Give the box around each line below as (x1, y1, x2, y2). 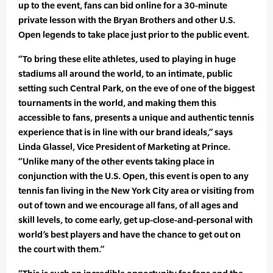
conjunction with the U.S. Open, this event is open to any (18, 171, 249, 182)
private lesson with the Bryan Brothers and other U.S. (18, 15, 235, 26)
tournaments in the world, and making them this (18, 97, 216, 108)
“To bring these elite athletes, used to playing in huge (18, 54, 236, 65)
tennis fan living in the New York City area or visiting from (18, 185, 254, 196)
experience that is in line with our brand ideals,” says (18, 127, 233, 138)
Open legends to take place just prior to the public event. (18, 29, 249, 40)
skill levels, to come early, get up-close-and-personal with (18, 214, 253, 225)
